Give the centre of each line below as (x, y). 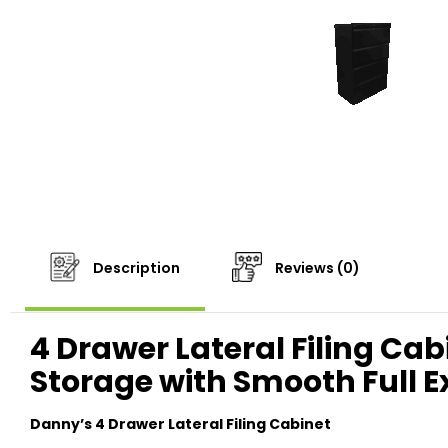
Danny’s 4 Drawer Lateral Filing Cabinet (180, 424)
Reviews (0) (316, 268)
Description (135, 268)
